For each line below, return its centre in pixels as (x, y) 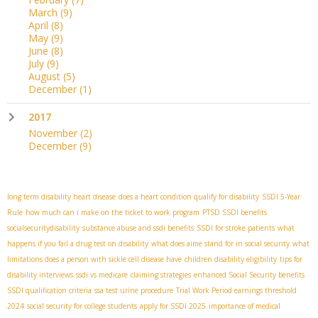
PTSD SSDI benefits (235, 213)
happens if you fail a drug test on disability (78, 244)
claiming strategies (161, 275)
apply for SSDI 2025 (173, 306)
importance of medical (245, 306)
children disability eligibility (231, 259)
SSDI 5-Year (281, 197)
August (46, 77)
